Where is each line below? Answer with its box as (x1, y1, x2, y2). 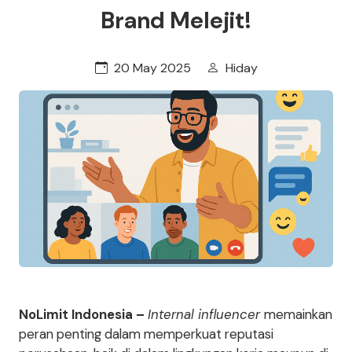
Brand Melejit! (101, 6, 251, 35)
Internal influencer (148, 306, 264, 323)
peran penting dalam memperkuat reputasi (19, 325, 273, 343)
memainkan (264, 306, 332, 323)
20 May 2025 (113, 60, 191, 76)
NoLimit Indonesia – (19, 306, 145, 323)
